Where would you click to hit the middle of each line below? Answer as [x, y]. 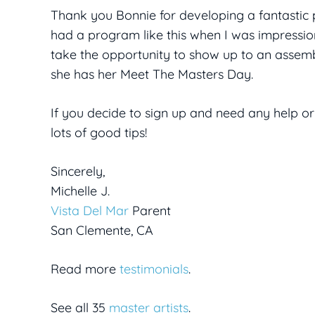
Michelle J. [80, 191]
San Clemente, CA [102, 231]
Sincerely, [78, 172]
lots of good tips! [99, 133]
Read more [85, 269]
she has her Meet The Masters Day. [152, 75]
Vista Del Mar [90, 211]
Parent [150, 211]
